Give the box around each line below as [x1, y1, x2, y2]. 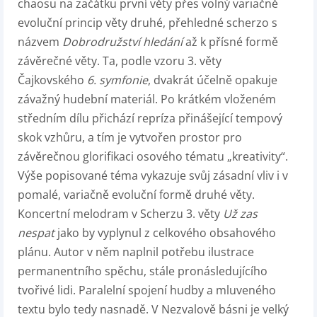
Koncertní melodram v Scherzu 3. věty [18, 206, 223, 222]
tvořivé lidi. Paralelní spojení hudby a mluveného [18, 282, 276, 299]
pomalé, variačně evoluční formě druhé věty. [18, 187, 255, 203]
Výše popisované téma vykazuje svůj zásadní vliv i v [18, 168, 288, 184]
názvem [18, 34, 62, 50]
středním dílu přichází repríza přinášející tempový [18, 110, 282, 127]
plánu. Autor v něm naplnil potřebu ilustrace [18, 244, 254, 260]
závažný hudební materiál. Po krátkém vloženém [18, 91, 276, 108]
